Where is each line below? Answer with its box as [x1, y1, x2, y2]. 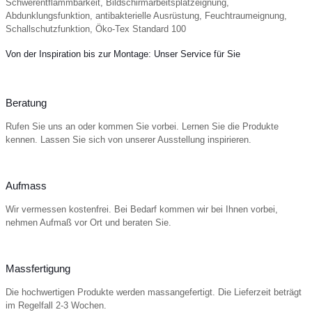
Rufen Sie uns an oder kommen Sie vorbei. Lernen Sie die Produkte [6, 121, 279, 132]
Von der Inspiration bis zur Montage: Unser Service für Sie [6, 48, 240, 59]
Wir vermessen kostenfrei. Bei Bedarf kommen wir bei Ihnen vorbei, [6, 204, 278, 215]
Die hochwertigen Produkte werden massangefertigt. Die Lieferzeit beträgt [6, 287, 302, 298]
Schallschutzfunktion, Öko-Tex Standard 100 [6, 23, 186, 34]
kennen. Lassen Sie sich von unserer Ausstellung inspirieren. [6, 134, 251, 146]
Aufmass [6, 180, 47, 192]
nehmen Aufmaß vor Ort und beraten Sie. [6, 217, 171, 228]
